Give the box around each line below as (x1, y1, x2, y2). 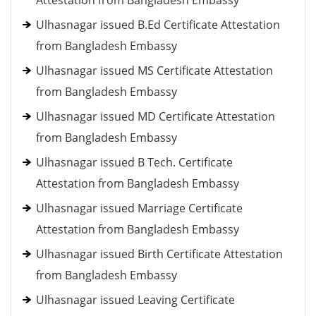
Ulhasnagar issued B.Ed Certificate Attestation (36, 17, 280, 32)
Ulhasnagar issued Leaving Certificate (36, 292, 235, 308)
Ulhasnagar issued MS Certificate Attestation (36, 63, 273, 78)
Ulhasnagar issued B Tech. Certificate (36, 154, 233, 170)
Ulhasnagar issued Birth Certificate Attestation (36, 246, 283, 262)
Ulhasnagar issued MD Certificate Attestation (36, 109, 275, 124)
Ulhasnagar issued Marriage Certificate (36, 200, 243, 216)
